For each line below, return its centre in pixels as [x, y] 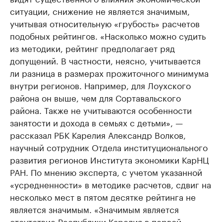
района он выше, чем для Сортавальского [95, 97]
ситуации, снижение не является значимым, [100, 11]
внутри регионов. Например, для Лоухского [100, 85]
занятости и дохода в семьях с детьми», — [96, 122]
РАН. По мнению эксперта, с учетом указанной [106, 172]
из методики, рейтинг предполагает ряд [92, 48]
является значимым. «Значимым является [94, 209]
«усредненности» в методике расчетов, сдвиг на [111, 184]
